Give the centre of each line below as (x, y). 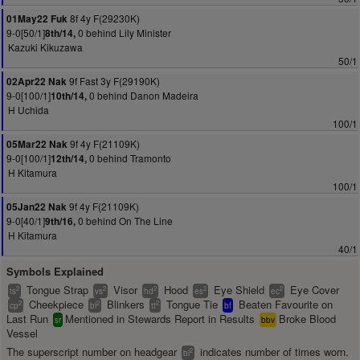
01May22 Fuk (37, 19)
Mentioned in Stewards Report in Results (162, 319)
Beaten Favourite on (284, 304)
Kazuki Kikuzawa (45, 47)
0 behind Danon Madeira (143, 95)
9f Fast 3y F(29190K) (113, 81)
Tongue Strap (57, 290)
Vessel (22, 333)
